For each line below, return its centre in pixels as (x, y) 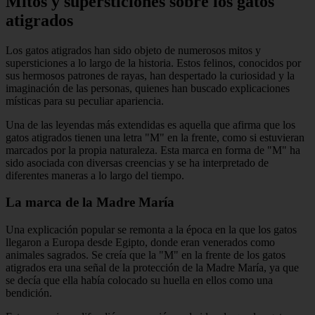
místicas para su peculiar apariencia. (85, 101)
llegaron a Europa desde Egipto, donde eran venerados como (140, 243)
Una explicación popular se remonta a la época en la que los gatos (151, 230)
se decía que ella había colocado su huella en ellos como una (139, 281)
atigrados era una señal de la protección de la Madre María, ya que (152, 268)
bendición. (29, 293)
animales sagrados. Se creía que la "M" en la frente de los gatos (146, 255)
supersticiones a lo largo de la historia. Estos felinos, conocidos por (153, 63)
